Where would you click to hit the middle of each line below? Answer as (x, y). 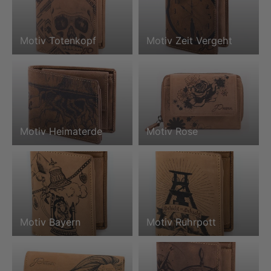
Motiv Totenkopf (58, 41)
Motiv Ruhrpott (181, 222)
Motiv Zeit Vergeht (189, 41)
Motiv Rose (172, 132)
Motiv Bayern (50, 222)
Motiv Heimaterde (61, 132)
